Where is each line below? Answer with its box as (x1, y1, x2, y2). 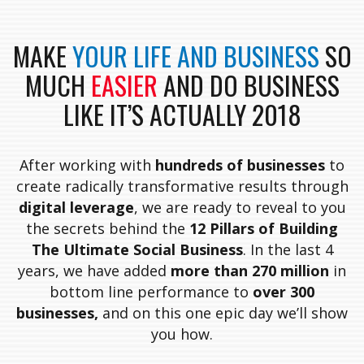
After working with (19, 154, 155, 175)
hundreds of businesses (155, 154, 325, 175)
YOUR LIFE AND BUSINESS (71, 36, 319, 75)
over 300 (253, 281, 314, 301)
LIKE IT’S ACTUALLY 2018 (63, 94, 301, 133)
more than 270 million (171, 260, 329, 280)
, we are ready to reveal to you (133, 197, 346, 217)
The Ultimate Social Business (31, 239, 243, 259)
